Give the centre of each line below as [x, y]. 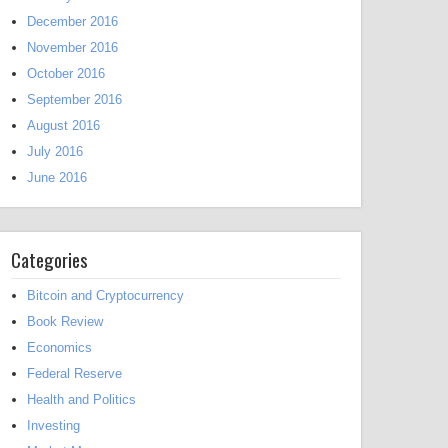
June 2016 [57, 177]
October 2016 [66, 73]
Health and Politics [81, 399]
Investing [53, 425]
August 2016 [63, 125]
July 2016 [55, 151]
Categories [49, 259]
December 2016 [72, 21]
